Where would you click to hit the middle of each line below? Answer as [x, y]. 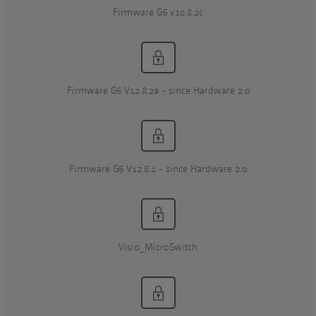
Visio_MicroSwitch [158, 248]
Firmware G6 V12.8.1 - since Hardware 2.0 [158, 169]
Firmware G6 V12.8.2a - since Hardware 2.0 [158, 91]
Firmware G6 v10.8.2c [158, 13]
